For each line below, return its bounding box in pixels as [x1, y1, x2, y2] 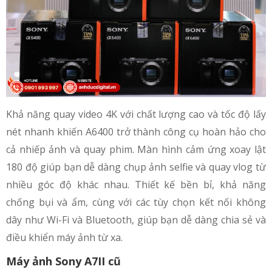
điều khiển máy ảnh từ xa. [6, 230, 125, 244]
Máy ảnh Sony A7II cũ [6, 253, 121, 268]
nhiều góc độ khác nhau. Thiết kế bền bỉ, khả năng [6, 177, 266, 191]
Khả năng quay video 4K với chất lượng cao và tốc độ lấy [6, 107, 266, 121]
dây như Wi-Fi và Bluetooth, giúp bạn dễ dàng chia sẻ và [6, 212, 266, 226]
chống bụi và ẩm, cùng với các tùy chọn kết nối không [6, 195, 266, 209]
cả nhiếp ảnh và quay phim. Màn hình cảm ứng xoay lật [6, 142, 266, 156]
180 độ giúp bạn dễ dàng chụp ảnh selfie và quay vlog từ [6, 160, 266, 174]
